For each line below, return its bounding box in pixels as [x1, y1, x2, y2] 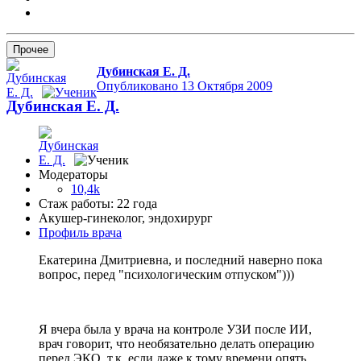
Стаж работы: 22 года [39, 197, 157, 211]
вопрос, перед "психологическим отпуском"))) [39, 268, 294, 282]
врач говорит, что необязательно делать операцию [39, 337, 314, 351]
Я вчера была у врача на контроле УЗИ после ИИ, [39, 322, 312, 337]
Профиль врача [39, 226, 122, 240]
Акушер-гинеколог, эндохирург [39, 211, 213, 226]
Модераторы [39, 168, 108, 182]
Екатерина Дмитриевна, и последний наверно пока [39, 253, 322, 268]
